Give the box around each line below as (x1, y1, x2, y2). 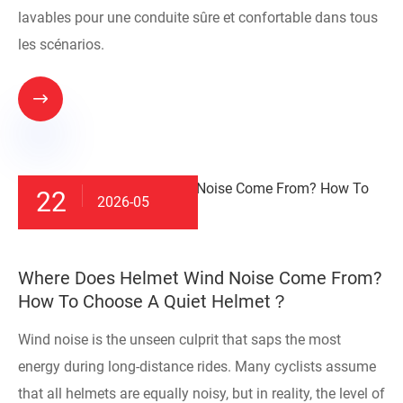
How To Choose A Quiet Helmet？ (18, 290, 289, 312)
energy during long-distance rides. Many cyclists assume (18, 357, 376, 375)
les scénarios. (18, 35, 104, 53)
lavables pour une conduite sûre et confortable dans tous (18, 8, 378, 26)
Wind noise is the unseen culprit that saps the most (18, 330, 341, 348)
